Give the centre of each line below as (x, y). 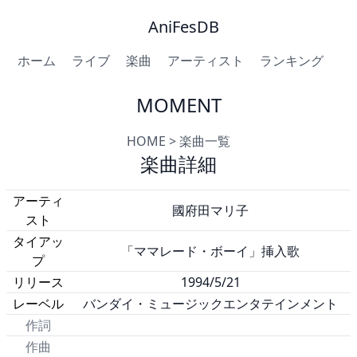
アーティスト (206, 61)
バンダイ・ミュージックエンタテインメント (210, 304)
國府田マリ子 (210, 210)
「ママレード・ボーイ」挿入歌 (210, 251)
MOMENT (178, 105)
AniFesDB (183, 27)
